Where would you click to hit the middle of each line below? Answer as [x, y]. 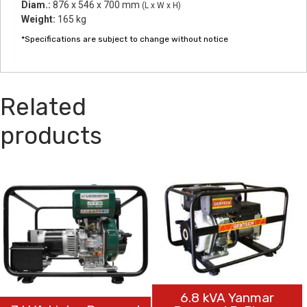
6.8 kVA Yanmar [227, 297]
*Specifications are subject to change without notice [125, 39]
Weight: [39, 19]
